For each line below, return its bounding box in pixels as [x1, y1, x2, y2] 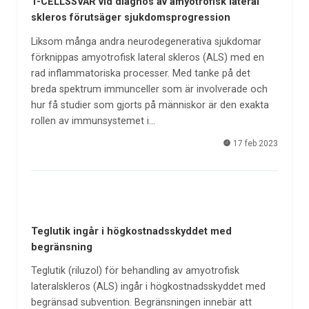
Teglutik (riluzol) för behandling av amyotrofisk [30, 265, 239, 277]
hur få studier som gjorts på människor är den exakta [30, 99, 269, 111]
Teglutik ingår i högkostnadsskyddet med [30, 225, 232, 237]
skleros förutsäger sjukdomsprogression [30, 12, 230, 24]
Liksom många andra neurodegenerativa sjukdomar [30, 35, 261, 48]
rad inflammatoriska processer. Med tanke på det [30, 67, 250, 79]
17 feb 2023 [231, 138, 279, 148]
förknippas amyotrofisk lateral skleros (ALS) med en [30, 51, 264, 63]
